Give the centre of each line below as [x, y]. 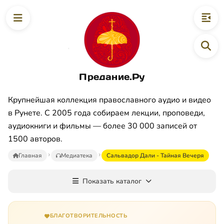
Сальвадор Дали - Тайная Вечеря [155, 155]
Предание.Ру [112, 76]
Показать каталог [112, 181]
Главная [30, 155]
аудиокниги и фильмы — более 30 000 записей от [102, 126]
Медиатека [77, 155]
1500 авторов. [35, 139]
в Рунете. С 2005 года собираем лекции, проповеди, [106, 113]
